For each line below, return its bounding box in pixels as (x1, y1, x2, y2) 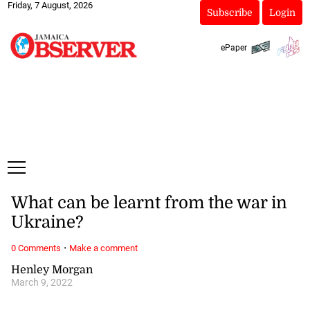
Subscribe (206, 7, 253, 18)
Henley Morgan (10, 263, 93, 276)
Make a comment (69, 242, 138, 253)
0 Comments (10, 242, 61, 253)
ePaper (220, 42, 247, 53)
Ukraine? (10, 212, 84, 232)
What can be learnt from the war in (10, 193, 287, 213)
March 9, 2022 (10, 276, 73, 289)
